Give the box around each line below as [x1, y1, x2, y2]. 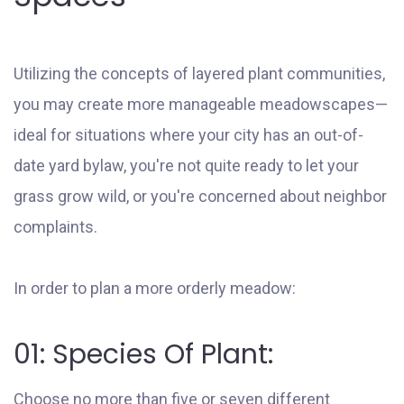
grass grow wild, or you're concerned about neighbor [14, 186, 387, 206]
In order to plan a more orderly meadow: [14, 278, 296, 298]
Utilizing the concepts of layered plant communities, [14, 63, 385, 83]
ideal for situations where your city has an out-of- [14, 124, 363, 144]
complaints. [14, 216, 97, 236]
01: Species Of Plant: [14, 335, 273, 373]
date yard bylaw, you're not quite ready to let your [14, 155, 359, 175]
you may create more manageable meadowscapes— [14, 94, 388, 114]
